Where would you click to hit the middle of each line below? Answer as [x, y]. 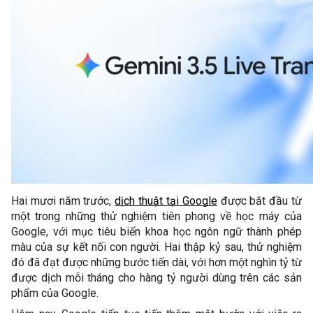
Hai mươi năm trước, [63, 201]
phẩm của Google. [56, 293]
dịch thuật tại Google [166, 201]
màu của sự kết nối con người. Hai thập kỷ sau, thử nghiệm [156, 247]
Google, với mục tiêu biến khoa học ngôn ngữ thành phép [156, 232]
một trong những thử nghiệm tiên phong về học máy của [156, 216]
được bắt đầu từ [260, 201]
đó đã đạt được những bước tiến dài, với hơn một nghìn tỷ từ [156, 262]
